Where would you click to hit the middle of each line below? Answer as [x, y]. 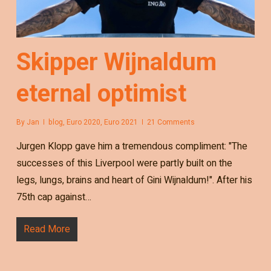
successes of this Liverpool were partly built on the [124, 163]
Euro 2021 [121, 122]
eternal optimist [101, 93]
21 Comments [171, 122]
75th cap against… [54, 197]
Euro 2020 [83, 122]
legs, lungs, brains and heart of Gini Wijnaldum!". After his [134, 180]
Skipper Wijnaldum [116, 62]
